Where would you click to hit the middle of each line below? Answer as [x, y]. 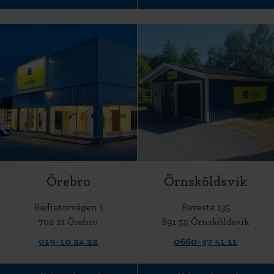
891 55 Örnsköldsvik [206, 222]
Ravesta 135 [206, 207]
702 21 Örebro [68, 222]
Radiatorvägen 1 [68, 207]
